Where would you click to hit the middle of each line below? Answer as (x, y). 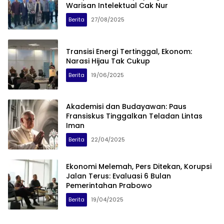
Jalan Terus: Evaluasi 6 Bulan (118, 176)
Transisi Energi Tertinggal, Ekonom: (129, 51)
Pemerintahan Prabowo (109, 186)
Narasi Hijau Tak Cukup (108, 61)
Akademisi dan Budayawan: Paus (126, 107)
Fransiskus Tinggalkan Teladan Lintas (134, 116)
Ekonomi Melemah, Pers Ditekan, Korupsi (139, 167)
